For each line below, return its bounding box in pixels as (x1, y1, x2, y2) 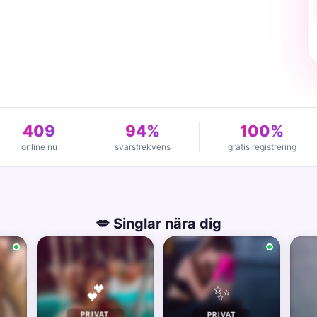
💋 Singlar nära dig (96, 215, 221, 232)
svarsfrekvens (114, 142, 171, 152)
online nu (21, 142, 57, 152)
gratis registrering (227, 142, 296, 152)
